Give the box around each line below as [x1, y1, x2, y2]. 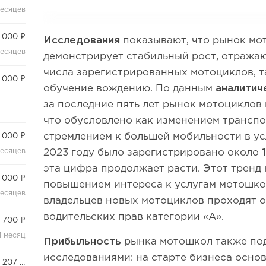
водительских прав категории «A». [43, 213, 224, 221]
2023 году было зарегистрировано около [43, 148, 259, 157]
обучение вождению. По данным [43, 84, 216, 93]
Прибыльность [43, 237, 122, 246]
